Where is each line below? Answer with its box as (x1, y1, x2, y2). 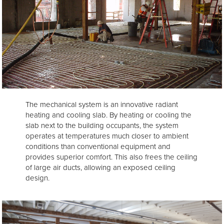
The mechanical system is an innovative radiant (25, 99, 178, 110)
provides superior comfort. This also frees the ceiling (25, 151, 197, 163)
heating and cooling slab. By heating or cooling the (25, 109, 191, 121)
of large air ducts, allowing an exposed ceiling (25, 162, 175, 173)
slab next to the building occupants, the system (25, 120, 178, 131)
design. (25, 172, 49, 184)
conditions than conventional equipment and (25, 141, 170, 152)
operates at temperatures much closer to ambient (25, 130, 188, 142)
